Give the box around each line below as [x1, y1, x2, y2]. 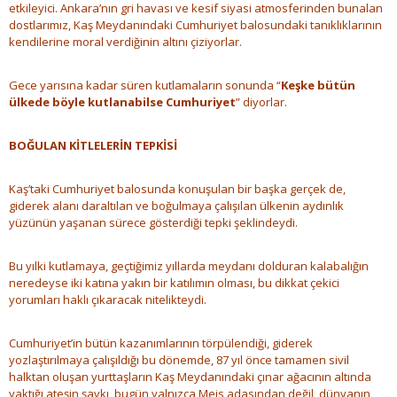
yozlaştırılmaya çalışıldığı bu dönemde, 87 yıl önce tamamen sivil [9, 352, 349, 369]
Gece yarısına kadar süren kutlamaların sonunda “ [9, 77, 281, 94]
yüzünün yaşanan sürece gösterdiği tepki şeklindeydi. [9, 214, 298, 231]
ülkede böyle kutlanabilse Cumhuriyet [9, 94, 236, 111]
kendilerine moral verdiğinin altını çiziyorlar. [9, 34, 242, 51]
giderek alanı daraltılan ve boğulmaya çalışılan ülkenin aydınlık [9, 198, 344, 214]
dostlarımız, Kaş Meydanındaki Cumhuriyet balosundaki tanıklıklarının [9, 17, 382, 34]
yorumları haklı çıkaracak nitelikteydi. [9, 292, 206, 308]
